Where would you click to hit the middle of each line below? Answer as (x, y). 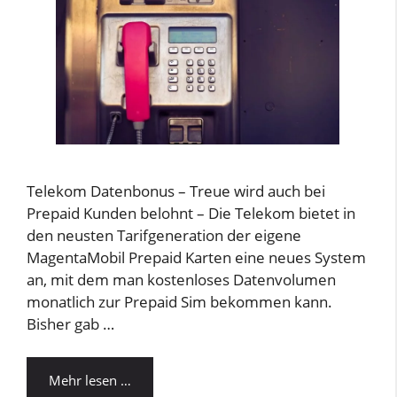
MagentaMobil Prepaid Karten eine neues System (196, 257)
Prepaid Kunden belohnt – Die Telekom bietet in (191, 213)
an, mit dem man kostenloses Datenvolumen (181, 279)
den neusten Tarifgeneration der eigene (164, 235)
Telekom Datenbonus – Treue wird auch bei (176, 191)
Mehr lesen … (90, 381)
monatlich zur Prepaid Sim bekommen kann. (179, 301)
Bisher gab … (70, 323)
